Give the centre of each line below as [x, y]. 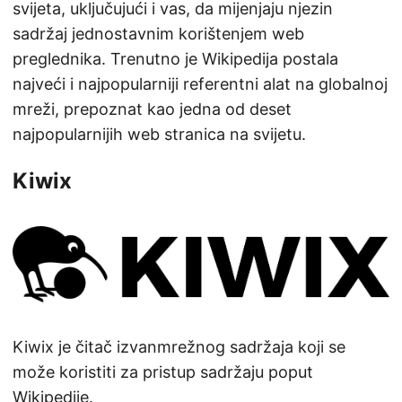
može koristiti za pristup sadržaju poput [163, 371]
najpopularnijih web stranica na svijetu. [159, 135]
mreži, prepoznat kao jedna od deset [152, 109]
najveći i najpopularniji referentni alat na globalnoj [200, 84]
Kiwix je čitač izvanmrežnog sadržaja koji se [179, 346]
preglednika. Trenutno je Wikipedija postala [175, 59]
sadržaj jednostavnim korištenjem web [158, 34]
